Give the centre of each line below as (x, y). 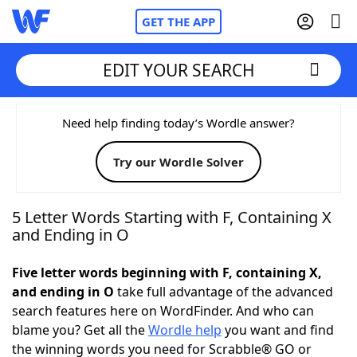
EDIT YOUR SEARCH (178, 70)
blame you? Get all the (80, 330)
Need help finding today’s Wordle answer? (178, 123)
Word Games (85, 339)
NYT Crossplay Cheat (106, 207)
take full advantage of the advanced (224, 292)
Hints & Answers (216, 295)
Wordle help (185, 330)
